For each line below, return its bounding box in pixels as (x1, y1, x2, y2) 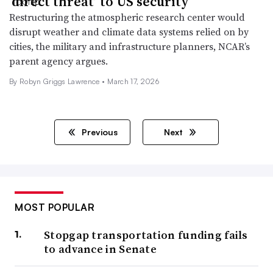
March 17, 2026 (107, 76, 159, 86)
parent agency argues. (9, 54, 108, 68)
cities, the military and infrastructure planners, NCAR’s (9, 39, 250, 53)
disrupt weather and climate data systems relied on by (9, 24, 249, 38)
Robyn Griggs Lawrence (19, 76, 102, 86)
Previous (79, 126, 118, 137)
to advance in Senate (44, 241, 157, 257)
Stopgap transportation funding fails (44, 227, 248, 243)
